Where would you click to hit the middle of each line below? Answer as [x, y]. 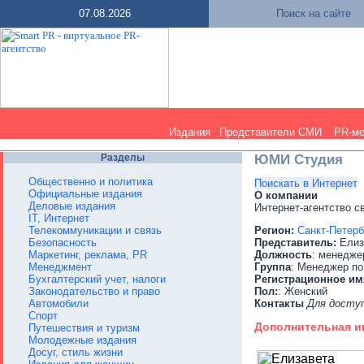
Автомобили [58, 303]
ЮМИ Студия [299, 160]
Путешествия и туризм [84, 328]
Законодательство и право [94, 291]
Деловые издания [72, 206]
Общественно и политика [91, 182]
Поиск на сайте [314, 13]
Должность [283, 255]
